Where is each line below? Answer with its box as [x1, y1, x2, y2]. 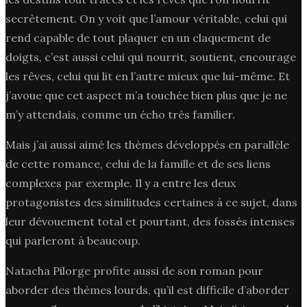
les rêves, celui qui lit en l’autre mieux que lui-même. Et [5, 69, 290, 83]
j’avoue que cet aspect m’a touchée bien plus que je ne [5, 88, 287, 102]
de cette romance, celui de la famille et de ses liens [5, 156, 271, 171]
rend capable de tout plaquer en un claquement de [5, 30, 271, 45]
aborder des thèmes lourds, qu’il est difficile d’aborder [5, 282, 289, 297]
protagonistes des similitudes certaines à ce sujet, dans [5, 195, 297, 209]
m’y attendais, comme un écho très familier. [5, 107, 235, 121]
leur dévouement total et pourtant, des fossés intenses [5, 214, 295, 228]
